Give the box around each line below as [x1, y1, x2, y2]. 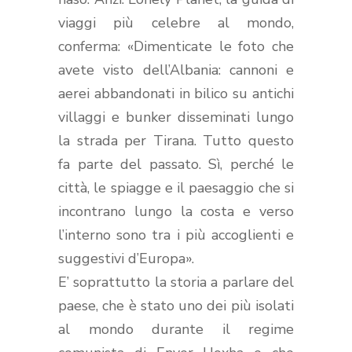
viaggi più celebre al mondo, [58, 13, 294, 32]
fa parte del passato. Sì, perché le [58, 154, 294, 174]
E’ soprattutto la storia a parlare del [58, 272, 294, 291]
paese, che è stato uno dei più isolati [58, 295, 294, 315]
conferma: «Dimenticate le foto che [58, 36, 294, 56]
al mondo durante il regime [58, 319, 294, 339]
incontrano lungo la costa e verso [58, 201, 294, 221]
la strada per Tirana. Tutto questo [58, 130, 294, 150]
